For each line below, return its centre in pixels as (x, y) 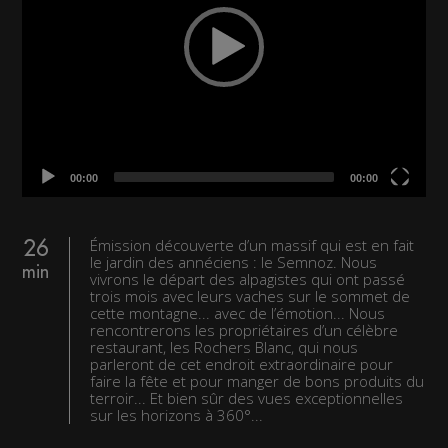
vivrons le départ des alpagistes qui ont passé (248, 279)
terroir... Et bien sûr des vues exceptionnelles (247, 398)
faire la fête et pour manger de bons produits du (257, 381)
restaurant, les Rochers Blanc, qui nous (224, 347)
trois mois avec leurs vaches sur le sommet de (250, 296)
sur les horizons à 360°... (177, 415)
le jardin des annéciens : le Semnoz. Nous (234, 262)
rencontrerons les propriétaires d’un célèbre (244, 330)
